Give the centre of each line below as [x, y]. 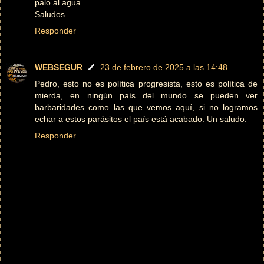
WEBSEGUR [59, 67]
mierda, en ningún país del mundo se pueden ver [146, 96]
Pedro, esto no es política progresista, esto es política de [146, 84]
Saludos [50, 14]
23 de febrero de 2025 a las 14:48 [164, 67]
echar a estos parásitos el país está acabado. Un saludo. [141, 119]
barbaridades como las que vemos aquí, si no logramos [146, 108]
